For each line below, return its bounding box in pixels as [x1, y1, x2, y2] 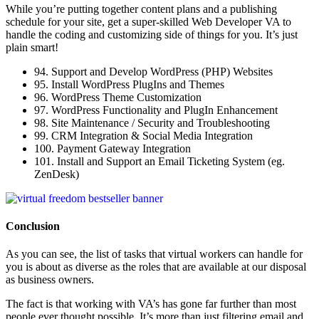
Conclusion [6, 219, 60, 232]
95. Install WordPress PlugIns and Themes [34, 78, 224, 90]
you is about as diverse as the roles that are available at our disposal [6, 261, 306, 273]
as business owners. [6, 273, 94, 286]
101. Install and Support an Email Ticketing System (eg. [34, 155, 285, 167]
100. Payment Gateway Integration [34, 142, 191, 155]
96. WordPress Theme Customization [34, 90, 202, 103]
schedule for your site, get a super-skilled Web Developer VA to [6, 15, 291, 28]
